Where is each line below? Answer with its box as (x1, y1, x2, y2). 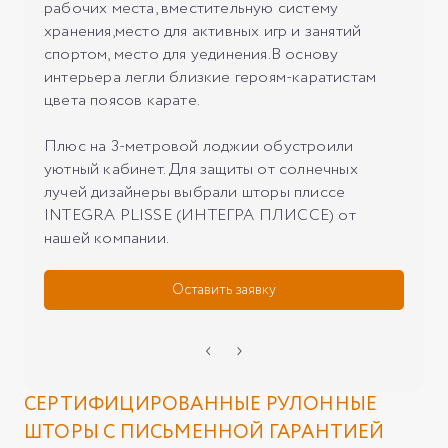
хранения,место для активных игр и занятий (44, 19, 362, 43)
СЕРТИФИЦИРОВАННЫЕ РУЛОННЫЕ (24, 390, 378, 419)
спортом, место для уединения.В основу (44, 42, 339, 66)
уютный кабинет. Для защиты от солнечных (44, 157, 358, 181)
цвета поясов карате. (44, 88, 200, 112)
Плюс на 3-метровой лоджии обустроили (44, 134, 354, 158)
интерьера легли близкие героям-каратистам (44, 65, 377, 89)
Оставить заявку (172, 279, 276, 300)
